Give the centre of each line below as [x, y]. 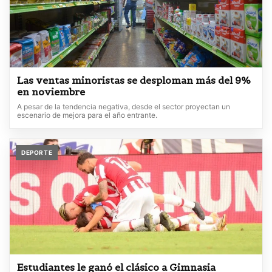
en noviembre [51, 92]
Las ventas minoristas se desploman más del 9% [134, 80]
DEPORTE [37, 153]
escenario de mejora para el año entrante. [87, 115]
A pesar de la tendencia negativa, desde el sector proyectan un [124, 107]
